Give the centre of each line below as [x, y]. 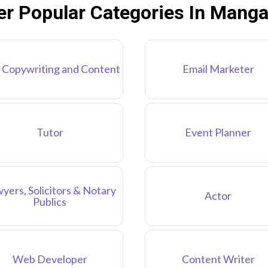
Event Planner [218, 133]
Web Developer [50, 259]
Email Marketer [218, 69]
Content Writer [218, 259]
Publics [50, 201]
